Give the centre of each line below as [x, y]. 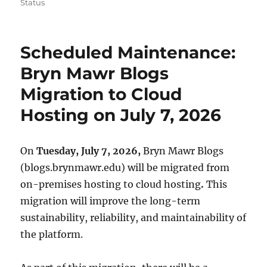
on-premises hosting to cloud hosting [111, 184]
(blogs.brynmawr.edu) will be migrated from [125, 168]
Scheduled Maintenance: [128, 53]
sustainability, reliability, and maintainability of [133, 218]
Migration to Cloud [101, 94]
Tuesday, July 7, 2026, [89, 151]
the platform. [52, 235]
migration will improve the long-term [111, 201]
